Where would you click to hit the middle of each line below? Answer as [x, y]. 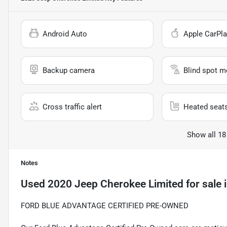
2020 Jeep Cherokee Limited [116, 184]
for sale [202, 184]
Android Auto [65, 34]
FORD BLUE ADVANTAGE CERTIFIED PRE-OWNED [105, 206]
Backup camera [69, 71]
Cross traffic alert [72, 107]
